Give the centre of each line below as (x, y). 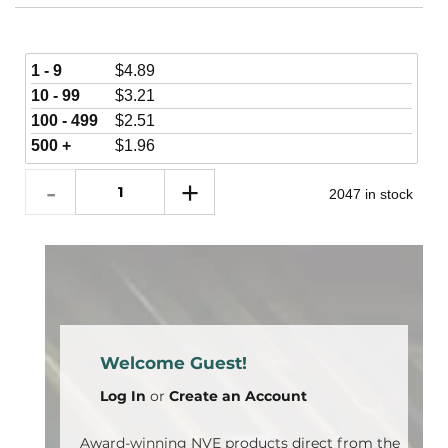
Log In (123, 396)
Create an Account (238, 396)
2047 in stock (370, 194)
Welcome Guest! (173, 363)
